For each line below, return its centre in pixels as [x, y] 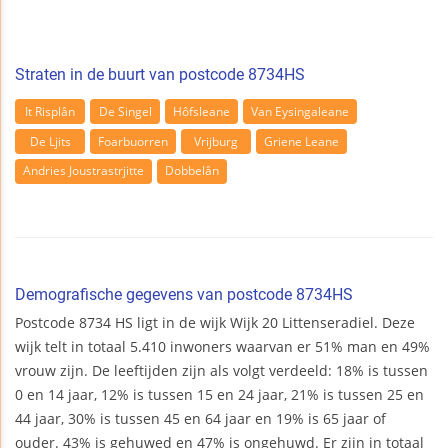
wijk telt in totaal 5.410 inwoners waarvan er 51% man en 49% [222, 346]
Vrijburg [216, 141]
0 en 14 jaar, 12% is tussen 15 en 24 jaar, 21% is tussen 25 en [219, 394]
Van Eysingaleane [300, 111]
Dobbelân [192, 171]
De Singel [125, 111]
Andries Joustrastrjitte [83, 171]
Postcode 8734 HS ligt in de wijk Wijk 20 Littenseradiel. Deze [215, 322]
